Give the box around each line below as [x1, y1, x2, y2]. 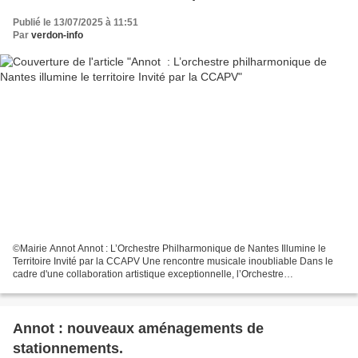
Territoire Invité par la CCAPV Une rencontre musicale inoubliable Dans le [13, 256, 333, 268]
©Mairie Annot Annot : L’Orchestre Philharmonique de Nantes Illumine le [13, 243, 78, 255]
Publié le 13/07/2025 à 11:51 [13, 16, 138, 28]
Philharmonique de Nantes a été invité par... [13, 281, 202, 293]
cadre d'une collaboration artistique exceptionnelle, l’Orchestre [13, 268, 284, 280]
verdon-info [31, 29, 83, 41]
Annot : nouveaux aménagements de [13, 320, 264, 337]
